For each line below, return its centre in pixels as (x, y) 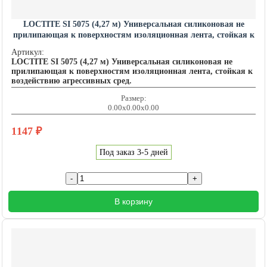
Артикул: (28, 52)
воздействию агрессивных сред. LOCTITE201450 (133, 46)
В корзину (133, 202)
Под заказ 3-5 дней (133, 153)
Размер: (133, 98)
